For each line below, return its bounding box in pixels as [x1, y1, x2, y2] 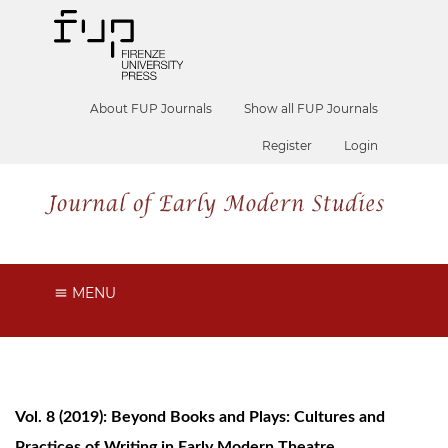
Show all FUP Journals [244, 101, 379, 116]
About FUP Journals [90, 101, 213, 116]
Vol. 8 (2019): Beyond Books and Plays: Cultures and [15, 408, 385, 425]
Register [262, 138, 313, 153]
